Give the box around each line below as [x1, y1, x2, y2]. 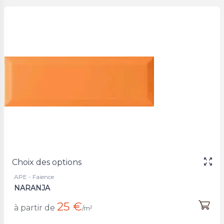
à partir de [14, 202, 55, 212]
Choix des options [12, 157, 81, 167]
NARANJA [14, 183, 50, 192]
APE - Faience [14, 172, 54, 180]
